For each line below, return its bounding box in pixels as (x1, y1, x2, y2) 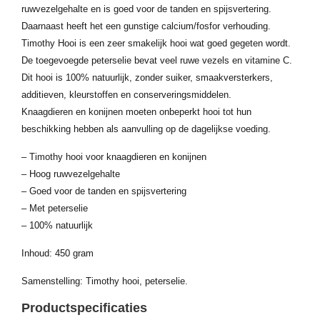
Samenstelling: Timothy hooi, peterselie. (21, 276, 188, 286)
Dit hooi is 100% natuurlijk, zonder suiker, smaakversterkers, (21, 72, 273, 83)
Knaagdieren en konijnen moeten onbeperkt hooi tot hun (21, 106, 251, 117)
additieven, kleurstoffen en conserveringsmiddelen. (21, 89, 231, 100)
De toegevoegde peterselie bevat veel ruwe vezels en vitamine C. (21, 55, 292, 66)
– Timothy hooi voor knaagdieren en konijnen (21, 151, 206, 162)
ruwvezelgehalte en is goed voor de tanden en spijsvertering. (21, 4, 271, 14)
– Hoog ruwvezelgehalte (21, 169, 120, 179)
